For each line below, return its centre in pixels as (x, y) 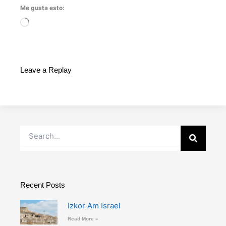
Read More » (83, 219)
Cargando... (49, 23)
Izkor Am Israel (94, 206)
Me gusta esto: (42, 8)
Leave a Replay (46, 70)
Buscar (31, 130)
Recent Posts (43, 185)
